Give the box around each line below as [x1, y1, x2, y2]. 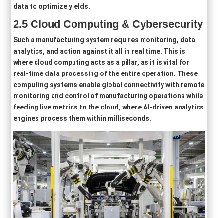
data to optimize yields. [13, 2, 91, 10]
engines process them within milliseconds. [13, 114, 152, 122]
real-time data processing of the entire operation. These [13, 69, 198, 77]
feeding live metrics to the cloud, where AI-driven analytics [13, 103, 204, 111]
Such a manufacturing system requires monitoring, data [13, 36, 196, 44]
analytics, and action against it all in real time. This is [13, 47, 186, 55]
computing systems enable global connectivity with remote [13, 80, 205, 89]
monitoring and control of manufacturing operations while [13, 91, 203, 100]
